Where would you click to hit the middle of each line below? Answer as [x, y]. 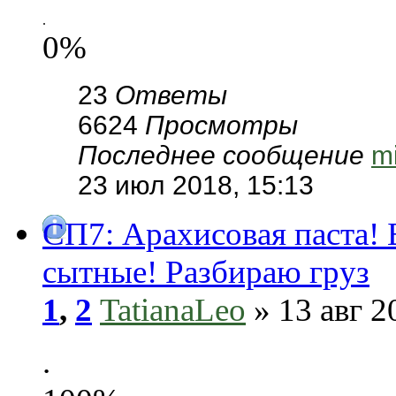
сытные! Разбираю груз [206, 272]
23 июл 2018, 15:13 [196, 185]
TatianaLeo [173, 310]
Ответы [171, 95]
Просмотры [221, 125]
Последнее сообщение [225, 155]
